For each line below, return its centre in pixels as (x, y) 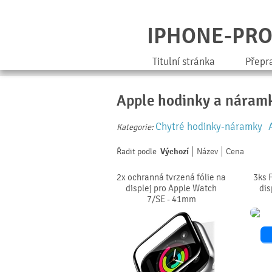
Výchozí (175, 151)
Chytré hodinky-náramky (209, 127)
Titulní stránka (184, 62)
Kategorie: (135, 127)
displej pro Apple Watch (171, 188)
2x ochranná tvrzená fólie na (171, 177)
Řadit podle (137, 151)
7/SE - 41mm (171, 199)
